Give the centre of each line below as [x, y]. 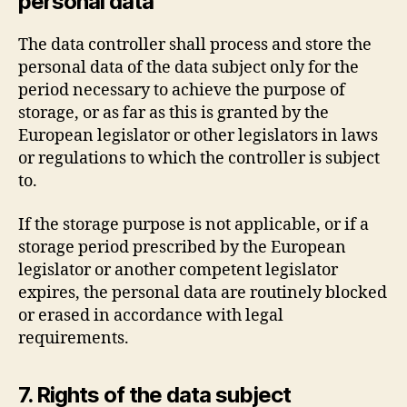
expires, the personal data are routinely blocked [203, 293]
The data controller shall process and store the [195, 45]
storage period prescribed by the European [182, 247]
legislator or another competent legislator [178, 270]
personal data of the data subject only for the [189, 68]
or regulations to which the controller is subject [199, 159]
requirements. [74, 338]
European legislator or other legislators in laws [198, 136]
